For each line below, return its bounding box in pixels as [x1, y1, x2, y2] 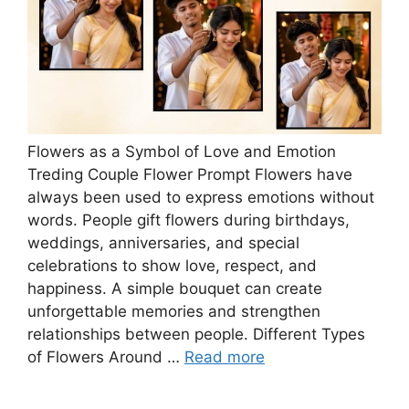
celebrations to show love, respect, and [27, 257, 317, 276]
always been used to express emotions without [27, 188, 374, 207]
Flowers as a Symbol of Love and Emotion [27, 142, 336, 162]
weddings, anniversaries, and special [27, 234, 299, 253]
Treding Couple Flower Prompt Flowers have [27, 165, 352, 184]
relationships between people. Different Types [27, 325, 365, 344]
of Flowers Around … [27, 348, 184, 367]
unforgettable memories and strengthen [27, 302, 320, 321]
